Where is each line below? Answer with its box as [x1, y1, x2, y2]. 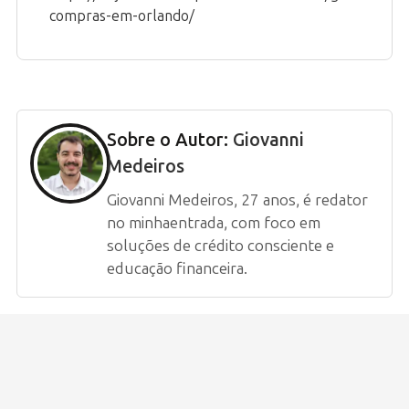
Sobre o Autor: [107, 129, 233, 152]
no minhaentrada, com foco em [107, 214, 320, 233]
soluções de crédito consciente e [107, 236, 334, 256]
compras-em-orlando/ [49, 7, 194, 26]
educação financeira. [107, 259, 247, 278]
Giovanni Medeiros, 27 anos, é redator [107, 191, 368, 210]
